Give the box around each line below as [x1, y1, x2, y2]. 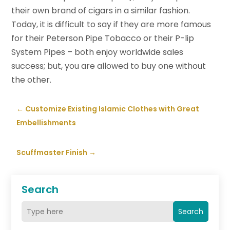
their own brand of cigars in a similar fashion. [11, 5, 190, 17]
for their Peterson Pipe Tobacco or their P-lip [11, 32, 195, 45]
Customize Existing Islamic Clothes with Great [25, 104, 200, 114]
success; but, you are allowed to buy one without [11, 60, 206, 72]
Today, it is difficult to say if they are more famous [11, 18, 212, 31]
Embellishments [16, 118, 76, 128]
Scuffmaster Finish [16, 147, 88, 158]
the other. [11, 74, 52, 86]
